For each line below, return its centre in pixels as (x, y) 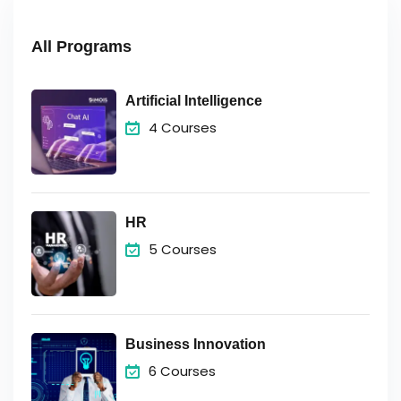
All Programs (81, 47)
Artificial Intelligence (194, 101)
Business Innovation (196, 344)
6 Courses (182, 371)
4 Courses (183, 128)
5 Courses (183, 249)
